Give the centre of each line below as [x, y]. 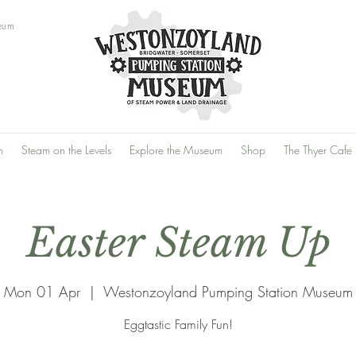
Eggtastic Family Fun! [178, 324]
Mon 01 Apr [42, 292]
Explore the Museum [176, 150]
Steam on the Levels [66, 150]
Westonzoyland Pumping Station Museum [228, 292]
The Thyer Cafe [317, 150]
